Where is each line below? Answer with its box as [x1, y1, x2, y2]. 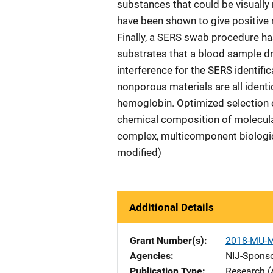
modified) [117, 146, 161, 158]
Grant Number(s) [130, 235, 204, 246]
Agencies [130, 250, 171, 261]
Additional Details [129, 201, 214, 213]
